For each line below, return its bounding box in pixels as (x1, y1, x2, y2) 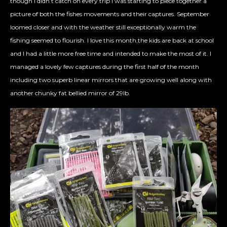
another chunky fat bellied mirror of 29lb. (10, 89, 130, 97)
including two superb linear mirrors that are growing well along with (10, 76, 212, 84)
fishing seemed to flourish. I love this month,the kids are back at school (10, 36, 214, 45)
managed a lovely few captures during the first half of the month (10, 63, 199, 71)
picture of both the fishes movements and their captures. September (10, 10, 209, 18)
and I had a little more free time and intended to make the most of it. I (10, 50, 211, 58)
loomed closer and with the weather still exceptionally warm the (10, 23, 196, 31)
